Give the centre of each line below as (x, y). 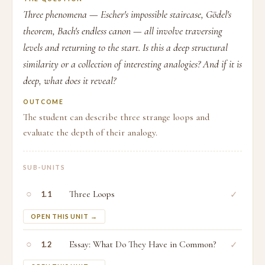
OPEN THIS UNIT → (64, 216)
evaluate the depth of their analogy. (90, 132)
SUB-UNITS (44, 167)
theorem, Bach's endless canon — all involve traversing (123, 31)
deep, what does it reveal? (70, 81)
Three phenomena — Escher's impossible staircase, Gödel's (127, 14)
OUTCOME (43, 102)
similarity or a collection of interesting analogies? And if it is (132, 64)
